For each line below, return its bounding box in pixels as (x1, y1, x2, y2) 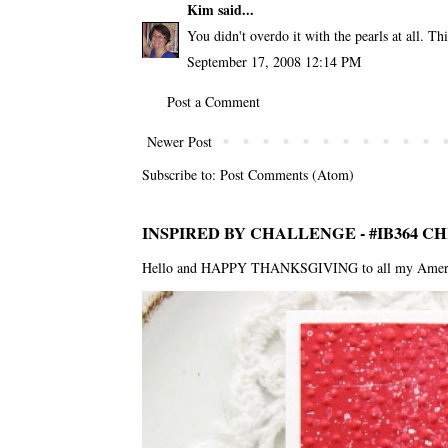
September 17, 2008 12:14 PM (186, 51, 361, 71)
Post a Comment (166, 91, 260, 111)
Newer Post (146, 131, 212, 151)
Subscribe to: (141, 164, 220, 184)
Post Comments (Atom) (219, 164, 354, 184)
